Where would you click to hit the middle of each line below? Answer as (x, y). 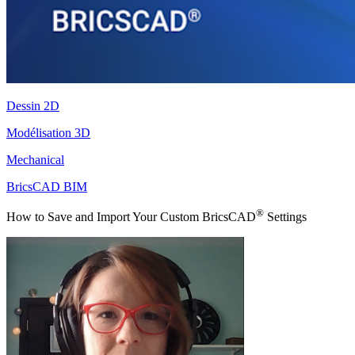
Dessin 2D (33, 105)
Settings (285, 217)
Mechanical (35, 159)
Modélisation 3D (48, 132)
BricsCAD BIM (47, 186)
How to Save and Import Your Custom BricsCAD (131, 217)
